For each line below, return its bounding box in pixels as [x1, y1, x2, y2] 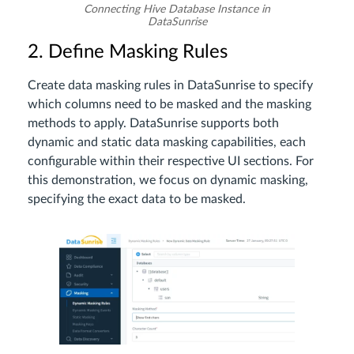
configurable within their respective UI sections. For [28, 155, 314, 168]
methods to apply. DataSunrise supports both [28, 117, 279, 130]
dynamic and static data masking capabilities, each [28, 136, 306, 149]
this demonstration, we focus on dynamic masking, [28, 174, 308, 187]
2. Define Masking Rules [28, 43, 228, 62]
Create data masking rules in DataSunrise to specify [28, 79, 313, 92]
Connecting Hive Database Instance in [84, 4, 270, 16]
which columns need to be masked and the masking [28, 98, 311, 111]
